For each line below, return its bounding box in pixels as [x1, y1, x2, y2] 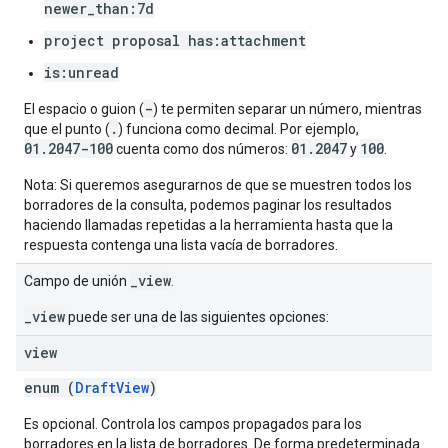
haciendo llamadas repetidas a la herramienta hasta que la [24, 217, 393, 233]
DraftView [75, 378, 149, 397]
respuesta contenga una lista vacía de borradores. [24, 237, 338, 253]
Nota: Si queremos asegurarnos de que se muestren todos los [24, 177, 412, 193]
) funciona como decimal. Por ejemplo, [118, 121, 359, 137]
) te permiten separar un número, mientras [153, 101, 422, 117]
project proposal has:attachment [44, 31, 306, 50]
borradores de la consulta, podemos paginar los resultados [24, 197, 392, 213]
